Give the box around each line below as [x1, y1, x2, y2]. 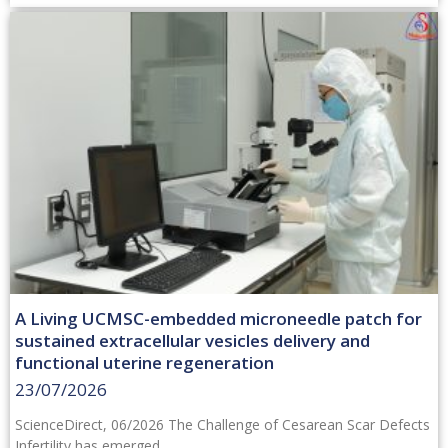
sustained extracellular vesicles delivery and [15, 329, 370, 353]
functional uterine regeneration [15, 351, 274, 375]
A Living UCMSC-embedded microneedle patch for [15, 307, 422, 331]
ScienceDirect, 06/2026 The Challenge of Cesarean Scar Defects [15, 415, 430, 435]
